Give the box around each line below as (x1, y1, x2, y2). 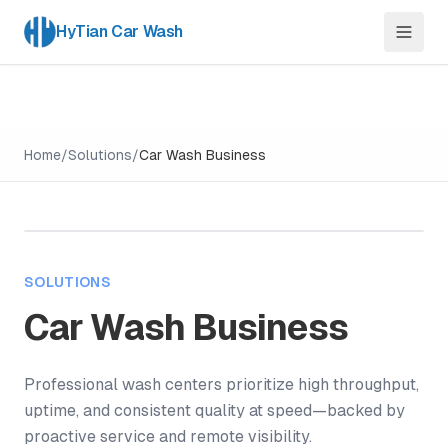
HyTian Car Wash (56, 22, 183, 41)
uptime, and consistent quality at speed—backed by (24, 401, 405, 420)
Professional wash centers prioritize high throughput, (24, 375, 419, 394)
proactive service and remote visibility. (24, 427, 312, 446)
